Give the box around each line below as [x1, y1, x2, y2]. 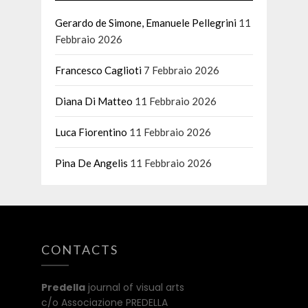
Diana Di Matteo [55, 94, 133, 107]
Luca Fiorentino [55, 125, 128, 138]
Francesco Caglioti [55, 63, 142, 76]
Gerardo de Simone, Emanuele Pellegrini [55, 16, 237, 29]
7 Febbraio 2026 [144, 63, 220, 76]
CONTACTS [41, 241, 119, 257]
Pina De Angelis [55, 156, 129, 169]
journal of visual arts [85, 280, 185, 294]
